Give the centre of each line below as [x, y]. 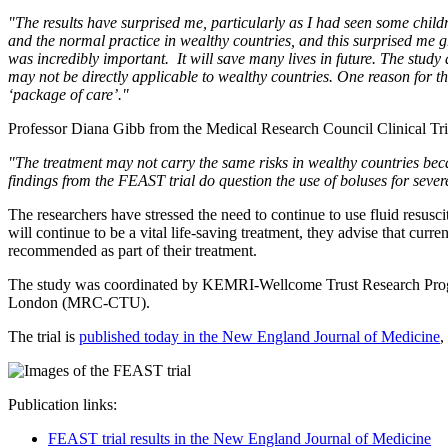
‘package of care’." [68, 94]
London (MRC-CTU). [79, 302]
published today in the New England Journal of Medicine [259, 336]
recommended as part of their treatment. [132, 250]
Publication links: [62, 404]
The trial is [43, 336]
